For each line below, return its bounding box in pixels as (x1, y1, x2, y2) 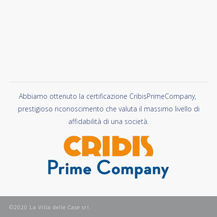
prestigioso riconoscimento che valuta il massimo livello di (17, 104, 200, 114)
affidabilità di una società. (68, 117, 149, 126)
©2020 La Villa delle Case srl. (9, 203, 92, 211)
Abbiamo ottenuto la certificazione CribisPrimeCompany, (19, 92, 198, 101)
